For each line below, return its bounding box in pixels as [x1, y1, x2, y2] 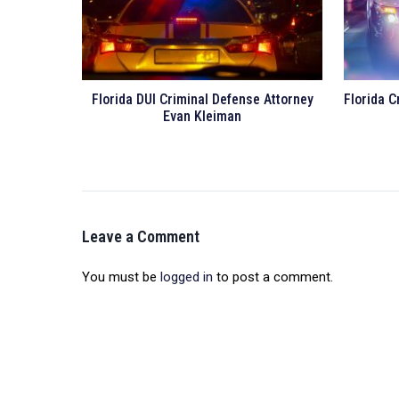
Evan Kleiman [163, 107, 242, 125]
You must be [82, 268, 160, 285]
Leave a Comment [82, 226, 199, 246]
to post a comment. [213, 268, 333, 285]
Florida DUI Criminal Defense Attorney [91, 90, 313, 108]
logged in [160, 268, 213, 285]
